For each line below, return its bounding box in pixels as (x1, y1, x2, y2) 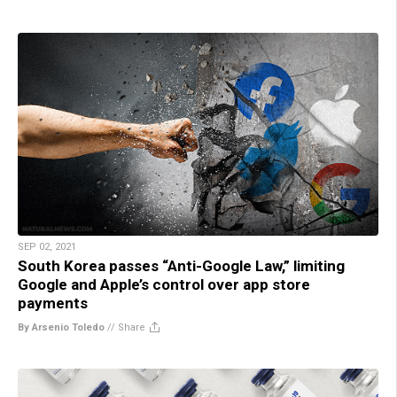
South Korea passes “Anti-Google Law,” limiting (18, 256, 345, 275)
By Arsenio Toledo (18, 321, 105, 333)
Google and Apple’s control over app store (18, 275, 310, 293)
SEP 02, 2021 (18, 240, 76, 253)
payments (18, 293, 88, 312)
